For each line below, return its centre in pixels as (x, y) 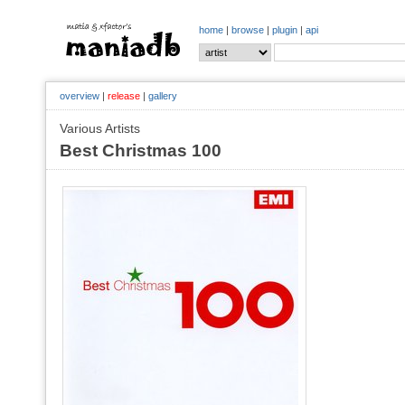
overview (80, 96)
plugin (285, 30)
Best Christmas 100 (141, 151)
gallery (163, 96)
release (124, 96)
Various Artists (100, 128)
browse (248, 30)
